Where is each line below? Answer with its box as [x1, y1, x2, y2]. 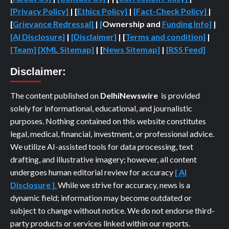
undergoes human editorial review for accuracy [10, 167, 175, 177]
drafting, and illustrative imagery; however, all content [10, 154, 197, 164]
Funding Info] [162, 19, 212, 29]
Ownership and [102, 19, 162, 29]
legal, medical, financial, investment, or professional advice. [10, 129, 214, 139]
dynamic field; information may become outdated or [10, 193, 192, 202]
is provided [159, 90, 200, 100]
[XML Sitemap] [38, 44, 94, 54]
